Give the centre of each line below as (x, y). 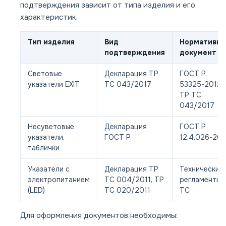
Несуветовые (51, 127)
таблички (44, 148)
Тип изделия (51, 42)
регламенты (200, 180)
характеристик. (49, 17)
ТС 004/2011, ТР (134, 180)
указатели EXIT (54, 84)
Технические (202, 169)
